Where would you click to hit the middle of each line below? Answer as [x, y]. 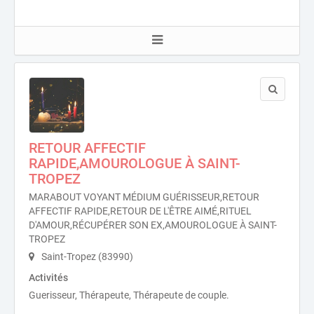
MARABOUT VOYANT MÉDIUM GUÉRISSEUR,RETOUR [144, 197]
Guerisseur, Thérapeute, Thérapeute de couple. [129, 295]
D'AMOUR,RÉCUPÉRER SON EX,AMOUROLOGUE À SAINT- [153, 225]
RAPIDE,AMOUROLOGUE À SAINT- [135, 163]
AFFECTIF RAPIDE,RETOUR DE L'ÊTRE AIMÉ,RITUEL [140, 211]
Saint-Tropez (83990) [86, 257]
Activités [48, 278]
